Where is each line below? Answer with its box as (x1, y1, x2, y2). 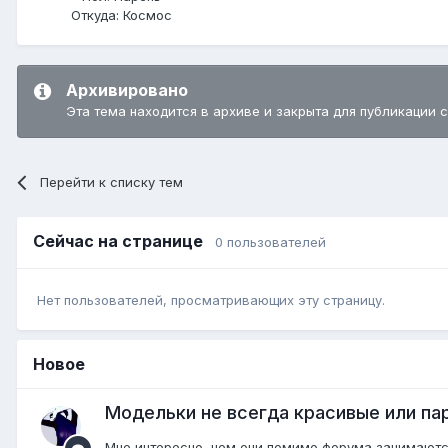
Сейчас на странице (33, 230, 215, 251)
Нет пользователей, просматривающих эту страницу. (37, 292, 385, 309)
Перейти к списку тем (40, 173, 184, 190)
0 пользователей (215, 233, 326, 250)
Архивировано (66, 79, 188, 100)
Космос (118, 6, 172, 23)
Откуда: (70, 6, 119, 23)
